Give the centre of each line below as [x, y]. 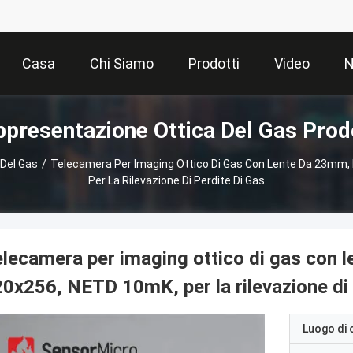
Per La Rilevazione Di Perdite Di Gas [176, 180]
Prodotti [214, 64]
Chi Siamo [122, 64]
